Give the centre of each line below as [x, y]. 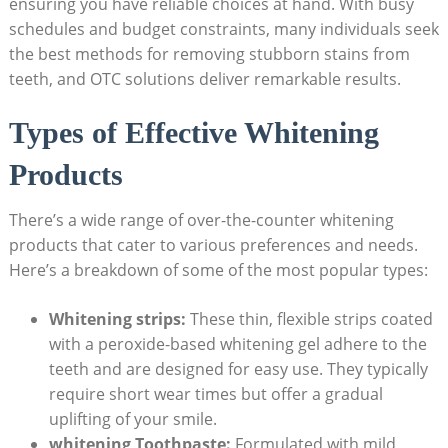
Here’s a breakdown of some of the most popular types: [218, 269]
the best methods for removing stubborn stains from [209, 53]
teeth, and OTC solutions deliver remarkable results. [204, 78]
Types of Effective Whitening [193, 132]
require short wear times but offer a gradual [215, 393]
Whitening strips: [117, 318]
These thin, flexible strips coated [309, 318]
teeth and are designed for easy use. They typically [238, 368]
